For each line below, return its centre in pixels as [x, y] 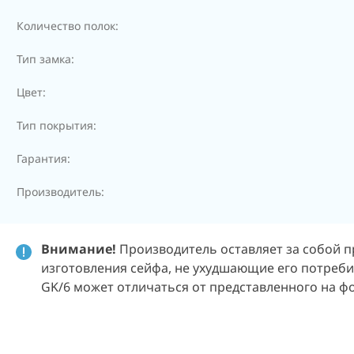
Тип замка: [45, 59]
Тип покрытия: [56, 125]
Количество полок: [68, 26]
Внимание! [80, 249]
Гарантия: [43, 158]
